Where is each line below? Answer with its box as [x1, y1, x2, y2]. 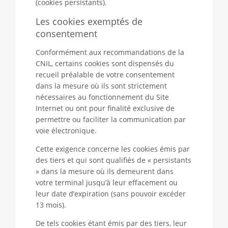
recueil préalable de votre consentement [36, 70, 175, 79]
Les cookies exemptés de [36, 15, 142, 27]
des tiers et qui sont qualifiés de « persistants [36, 155, 191, 165]
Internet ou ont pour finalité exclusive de [36, 103, 175, 113]
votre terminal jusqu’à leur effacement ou [36, 178, 178, 187]
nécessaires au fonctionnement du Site [36, 92, 169, 102]
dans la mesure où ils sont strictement [36, 81, 167, 91]
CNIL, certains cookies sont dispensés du [36, 59, 174, 68]
